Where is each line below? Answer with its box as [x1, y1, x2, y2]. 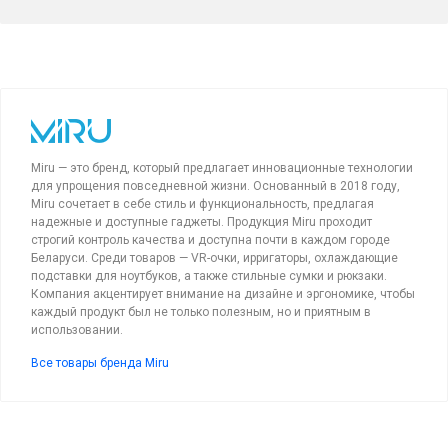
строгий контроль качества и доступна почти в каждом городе [31, 232, 390, 247]
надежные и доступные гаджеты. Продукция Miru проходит [31, 214, 372, 229]
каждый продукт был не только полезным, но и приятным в [31, 304, 371, 319]
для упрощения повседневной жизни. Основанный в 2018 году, [31, 178, 400, 193]
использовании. [31, 322, 123, 337]
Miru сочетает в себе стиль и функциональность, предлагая [31, 196, 374, 211]
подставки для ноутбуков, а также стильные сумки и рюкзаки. [31, 268, 387, 283]
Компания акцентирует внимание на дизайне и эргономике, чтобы [31, 286, 415, 301]
